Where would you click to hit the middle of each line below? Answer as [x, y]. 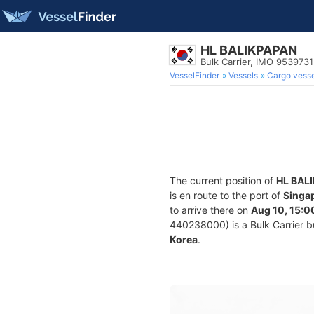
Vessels [243, 75]
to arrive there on [210, 210]
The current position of [223, 180]
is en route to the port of [226, 195]
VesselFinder [194, 75]
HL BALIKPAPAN [249, 50]
